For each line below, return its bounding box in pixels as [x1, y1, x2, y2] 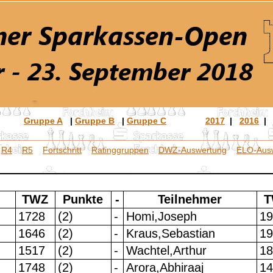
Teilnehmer [158, 193, 222, 207]
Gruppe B [75, 116, 115, 126]
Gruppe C [127, 116, 166, 126]
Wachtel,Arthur [126, 244, 207, 258]
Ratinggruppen [91, 144, 149, 155]
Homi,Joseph [126, 210, 197, 224]
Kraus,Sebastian [126, 227, 215, 241]
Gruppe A [24, 116, 63, 126]
